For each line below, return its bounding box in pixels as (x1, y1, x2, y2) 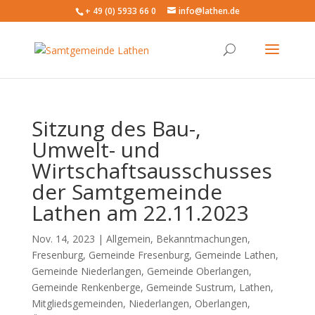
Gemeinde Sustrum (146, 281, 233, 294)
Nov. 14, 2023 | (31, 232, 106, 245)
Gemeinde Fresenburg (88, 248, 189, 262)
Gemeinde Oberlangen (146, 264, 249, 278)
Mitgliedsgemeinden (31, 297, 123, 310)
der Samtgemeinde (31, 177, 222, 206)
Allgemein (105, 232, 150, 245)
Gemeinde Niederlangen (31, 264, 141, 278)
